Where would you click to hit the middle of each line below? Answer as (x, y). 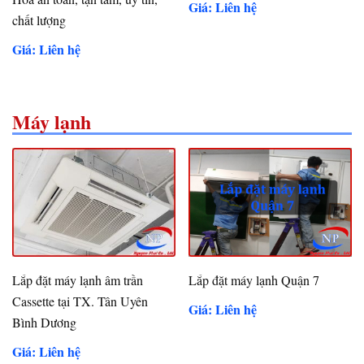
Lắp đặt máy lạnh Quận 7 (254, 280)
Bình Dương (44, 323)
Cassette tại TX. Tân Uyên (80, 301)
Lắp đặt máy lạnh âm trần (78, 280)
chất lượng (39, 19)
